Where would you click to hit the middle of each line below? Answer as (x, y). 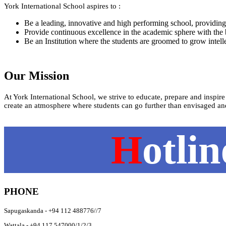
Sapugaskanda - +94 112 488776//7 (53, 211)
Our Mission (37, 75)
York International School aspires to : (62, 6)
